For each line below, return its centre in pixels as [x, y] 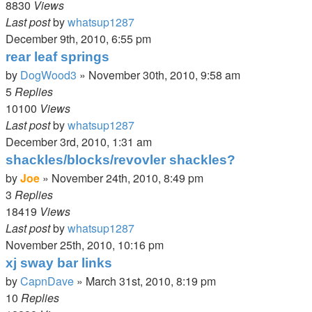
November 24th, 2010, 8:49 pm [127, 178]
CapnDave [47, 281]
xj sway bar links [59, 263]
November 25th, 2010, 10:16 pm [85, 245]
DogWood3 [48, 75]
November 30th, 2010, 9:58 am [164, 75]
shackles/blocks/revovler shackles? [120, 160]
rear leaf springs [57, 57]
